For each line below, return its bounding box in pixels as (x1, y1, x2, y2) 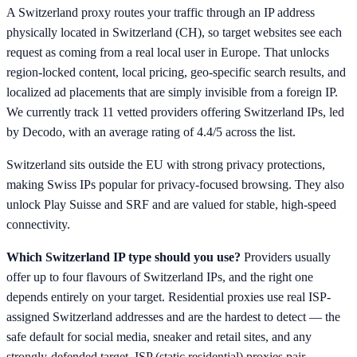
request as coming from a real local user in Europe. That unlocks (6, 45, 329, 59)
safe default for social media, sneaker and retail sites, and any (6, 329, 312, 343)
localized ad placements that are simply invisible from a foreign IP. (6, 84, 338, 99)
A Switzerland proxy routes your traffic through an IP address (6, 5, 315, 19)
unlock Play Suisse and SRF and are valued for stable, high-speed (6, 197, 336, 211)
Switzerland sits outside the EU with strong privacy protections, (6, 157, 325, 171)
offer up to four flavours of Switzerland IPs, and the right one (6, 269, 313, 284)
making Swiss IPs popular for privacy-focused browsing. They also (6, 177, 344, 191)
